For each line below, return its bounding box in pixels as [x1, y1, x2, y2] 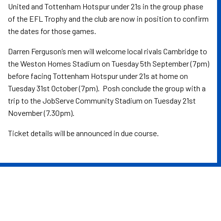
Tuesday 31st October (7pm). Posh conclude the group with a [8, 83, 206, 93]
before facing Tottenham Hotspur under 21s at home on [8, 71, 188, 80]
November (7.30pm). [8, 108, 74, 117]
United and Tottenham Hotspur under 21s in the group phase [8, 1, 203, 11]
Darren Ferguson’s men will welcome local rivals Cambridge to [8, 46, 207, 56]
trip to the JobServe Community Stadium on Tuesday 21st [8, 96, 196, 105]
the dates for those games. [8, 26, 96, 36]
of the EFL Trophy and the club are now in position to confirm [8, 14, 209, 23]
